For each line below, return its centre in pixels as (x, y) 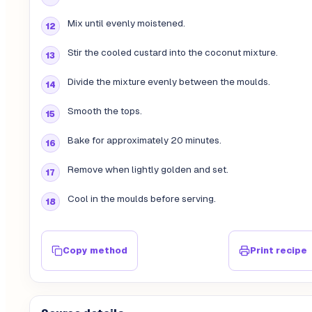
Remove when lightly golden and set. (148, 170)
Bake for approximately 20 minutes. (144, 141)
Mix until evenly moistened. (126, 24)
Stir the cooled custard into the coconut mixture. (172, 53)
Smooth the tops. (104, 111)
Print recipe (279, 251)
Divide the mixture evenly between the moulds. (169, 82)
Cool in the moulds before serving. (141, 199)
